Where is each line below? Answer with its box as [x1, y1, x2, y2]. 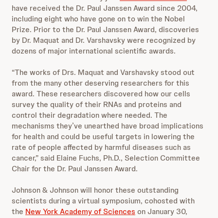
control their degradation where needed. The [12, 110, 167, 120]
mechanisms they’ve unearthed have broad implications [12, 121, 203, 131]
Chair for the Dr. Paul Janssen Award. [12, 163, 138, 174]
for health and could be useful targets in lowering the [12, 131, 195, 142]
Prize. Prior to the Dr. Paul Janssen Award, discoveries [12, 24, 199, 35]
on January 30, [135, 206, 187, 217]
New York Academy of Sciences [25, 206, 135, 217]
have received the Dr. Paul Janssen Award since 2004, [12, 3, 198, 13]
